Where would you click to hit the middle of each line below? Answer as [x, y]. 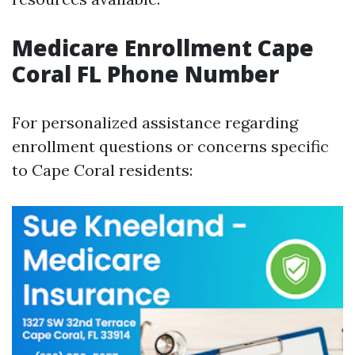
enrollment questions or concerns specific [170, 146]
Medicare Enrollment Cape [163, 48]
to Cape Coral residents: [102, 170]
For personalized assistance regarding [155, 122]
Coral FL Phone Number [145, 74]
